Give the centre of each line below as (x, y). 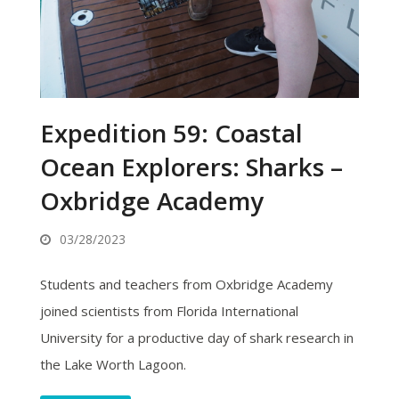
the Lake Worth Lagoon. (113, 365)
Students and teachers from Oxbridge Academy (186, 285)
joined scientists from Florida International (169, 311)
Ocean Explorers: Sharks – (191, 167)
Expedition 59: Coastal (171, 133)
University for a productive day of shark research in (196, 338)
